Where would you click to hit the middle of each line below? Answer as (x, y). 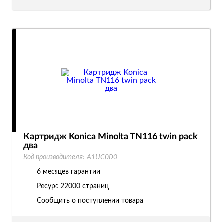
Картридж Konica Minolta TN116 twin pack (111, 137)
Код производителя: (54, 157)
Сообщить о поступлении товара (90, 201)
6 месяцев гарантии (68, 172)
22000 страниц (84, 186)
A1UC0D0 (102, 157)
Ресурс (49, 186)
